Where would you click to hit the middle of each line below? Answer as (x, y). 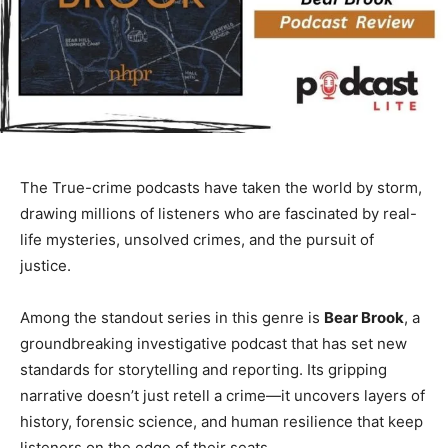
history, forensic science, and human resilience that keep (221, 422)
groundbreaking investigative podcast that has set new (213, 344)
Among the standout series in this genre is (172, 318)
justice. (45, 266)
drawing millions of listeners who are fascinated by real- (218, 214)
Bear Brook (364, 318)
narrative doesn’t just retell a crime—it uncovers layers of (222, 396)
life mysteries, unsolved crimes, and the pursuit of (197, 240)
